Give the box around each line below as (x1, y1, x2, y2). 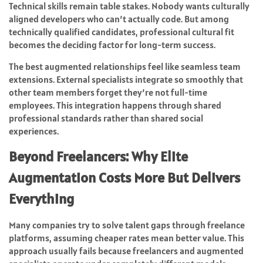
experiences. (9, 125, 59, 137)
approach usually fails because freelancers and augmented (9, 245, 244, 257)
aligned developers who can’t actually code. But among (9, 13, 229, 25)
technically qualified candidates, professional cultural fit (9, 26, 234, 38)
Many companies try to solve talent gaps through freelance (9, 219, 245, 231)
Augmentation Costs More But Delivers (9, 168, 240, 187)
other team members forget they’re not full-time (9, 86, 207, 99)
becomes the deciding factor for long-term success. (9, 39, 215, 51)
